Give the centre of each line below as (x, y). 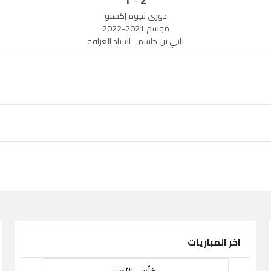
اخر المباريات (214, 242)
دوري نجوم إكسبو (135, 16)
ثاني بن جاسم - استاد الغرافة (135, 41)
